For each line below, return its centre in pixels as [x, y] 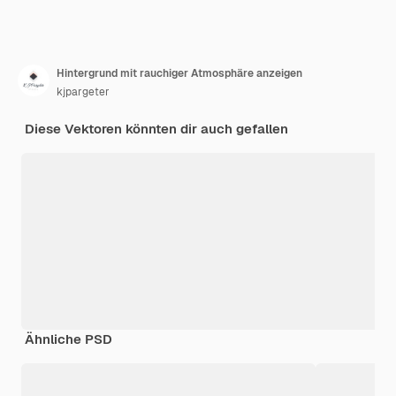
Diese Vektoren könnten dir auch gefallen [156, 129]
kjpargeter [83, 92]
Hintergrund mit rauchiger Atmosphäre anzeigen [179, 74]
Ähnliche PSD [69, 339]
